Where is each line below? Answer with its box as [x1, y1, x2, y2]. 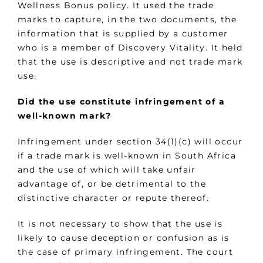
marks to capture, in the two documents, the [18, 14, 237, 25]
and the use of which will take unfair [18, 164, 196, 176]
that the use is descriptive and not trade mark [18, 56, 243, 68]
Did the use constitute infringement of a [18, 96, 225, 107]
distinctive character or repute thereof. [18, 193, 213, 204]
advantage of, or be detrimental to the [18, 178, 207, 190]
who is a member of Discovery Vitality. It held [18, 42, 243, 53]
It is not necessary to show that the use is [18, 218, 223, 230]
